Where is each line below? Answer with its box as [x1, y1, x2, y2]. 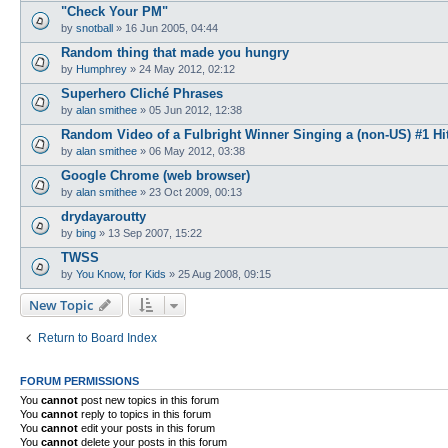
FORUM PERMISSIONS [20, 374, 139, 387]
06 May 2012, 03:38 [149, 145, 245, 158]
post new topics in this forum [78, 393, 219, 406]
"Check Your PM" [61, 3, 168, 19]
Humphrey [76, 63, 127, 76]
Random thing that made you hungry [61, 44, 289, 60]
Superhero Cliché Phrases [61, 85, 223, 101]
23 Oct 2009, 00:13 [149, 186, 242, 199]
